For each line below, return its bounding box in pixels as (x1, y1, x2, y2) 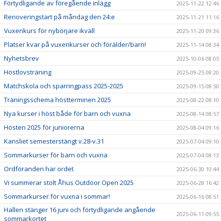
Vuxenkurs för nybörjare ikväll (4, 26, 95, 35)
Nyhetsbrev (4, 54, 39, 63)
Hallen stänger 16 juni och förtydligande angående (4, 205, 155, 214)
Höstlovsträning (4, 68, 51, 76)
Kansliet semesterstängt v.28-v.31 (4, 137, 104, 146)
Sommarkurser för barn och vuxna (4, 150, 108, 159)
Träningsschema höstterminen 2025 (4, 95, 111, 104)
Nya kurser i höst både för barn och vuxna (4, 109, 131, 118)
